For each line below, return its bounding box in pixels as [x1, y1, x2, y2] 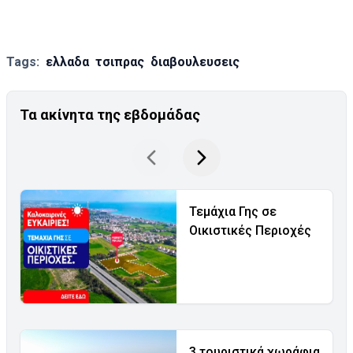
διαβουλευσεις [150, 54, 240, 70]
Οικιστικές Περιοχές [189, 223, 311, 239]
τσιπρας [95, 54, 144, 70]
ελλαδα [46, 54, 89, 70]
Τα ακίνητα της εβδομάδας [20, 106, 200, 124]
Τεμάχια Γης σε [189, 204, 277, 220]
